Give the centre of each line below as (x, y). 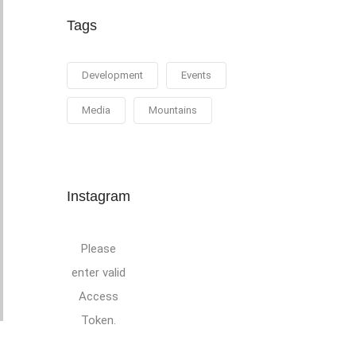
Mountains (172, 110)
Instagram (98, 196)
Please (98, 249)
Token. (98, 320)
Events (196, 75)
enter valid (98, 273)
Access (98, 296)
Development (112, 75)
